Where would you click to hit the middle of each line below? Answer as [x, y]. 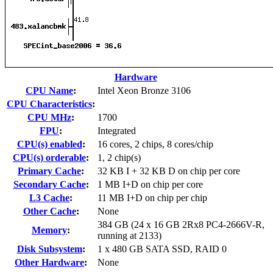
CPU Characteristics [49, 104]
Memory [49, 230]
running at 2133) [129, 235]
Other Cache [49, 211]
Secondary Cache [49, 184]
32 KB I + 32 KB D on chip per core [169, 171]
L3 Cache [49, 197]
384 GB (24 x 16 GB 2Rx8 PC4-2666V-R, [181, 224]
